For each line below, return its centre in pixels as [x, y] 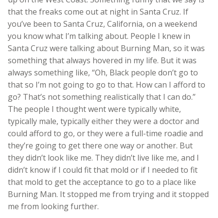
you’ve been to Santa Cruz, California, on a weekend [102, 24]
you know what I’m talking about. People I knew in [99, 36]
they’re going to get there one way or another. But [100, 145]
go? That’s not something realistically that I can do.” [102, 97]
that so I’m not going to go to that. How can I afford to [107, 84]
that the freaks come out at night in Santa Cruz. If [98, 11]
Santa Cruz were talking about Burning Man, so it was [106, 48]
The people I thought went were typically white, [94, 109]
